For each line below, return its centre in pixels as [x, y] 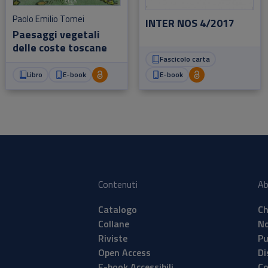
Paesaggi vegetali [56, 34]
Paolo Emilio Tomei [48, 19]
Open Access [124, 252]
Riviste [113, 238]
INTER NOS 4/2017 [190, 23]
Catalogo [118, 209]
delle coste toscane [60, 47]
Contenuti [118, 184]
